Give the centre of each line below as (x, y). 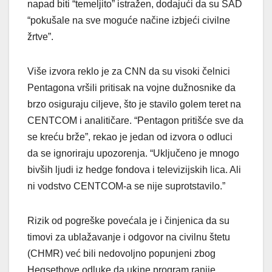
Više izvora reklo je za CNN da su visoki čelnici (129, 72)
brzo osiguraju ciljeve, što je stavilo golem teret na (134, 104)
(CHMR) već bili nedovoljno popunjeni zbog (121, 254)
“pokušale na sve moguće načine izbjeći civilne (129, 21)
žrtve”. (40, 37)
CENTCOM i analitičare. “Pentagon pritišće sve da (135, 121)
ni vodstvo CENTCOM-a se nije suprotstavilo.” (126, 186)
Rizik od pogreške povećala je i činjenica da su (128, 221)
